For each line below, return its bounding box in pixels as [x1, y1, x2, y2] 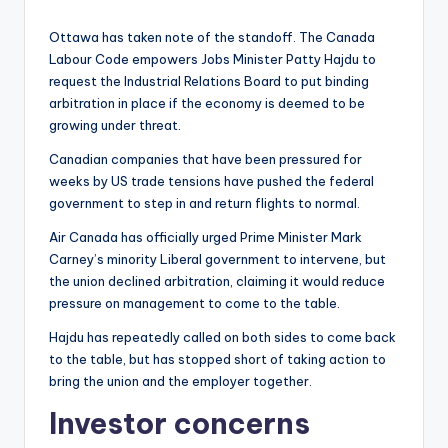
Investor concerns [49, 405, 310, 443]
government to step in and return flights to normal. [49, 195, 360, 212]
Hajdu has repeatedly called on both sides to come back [49, 329, 396, 346]
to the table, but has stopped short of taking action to [49, 351, 386, 368]
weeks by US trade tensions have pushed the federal [49, 173, 374, 190]
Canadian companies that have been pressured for [49, 151, 362, 168]
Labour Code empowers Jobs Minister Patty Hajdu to [49, 51, 376, 68]
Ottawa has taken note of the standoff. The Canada [49, 29, 375, 46]
